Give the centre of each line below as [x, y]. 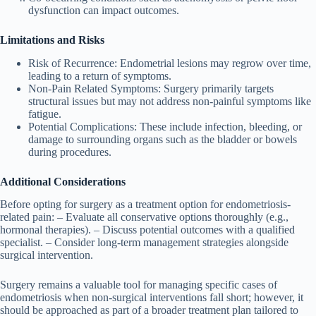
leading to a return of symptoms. [100, 75]
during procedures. [70, 152]
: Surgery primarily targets [216, 88]
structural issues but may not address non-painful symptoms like [170, 101]
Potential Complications [81, 126]
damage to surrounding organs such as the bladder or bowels [163, 139]
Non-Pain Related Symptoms [93, 88]
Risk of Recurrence [71, 63]
